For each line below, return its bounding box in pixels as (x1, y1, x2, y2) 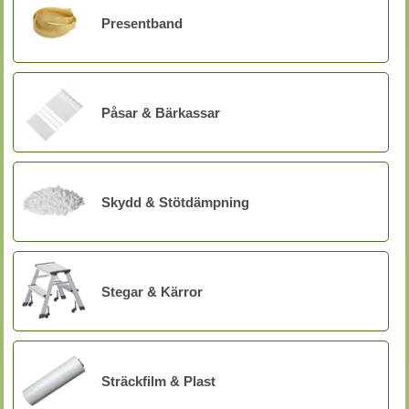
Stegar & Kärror (101, 283, 203, 299)
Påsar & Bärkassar (101, 104, 220, 121)
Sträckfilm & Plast (101, 372, 215, 389)
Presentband (101, 15, 183, 31)
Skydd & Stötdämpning (101, 194, 249, 210)
